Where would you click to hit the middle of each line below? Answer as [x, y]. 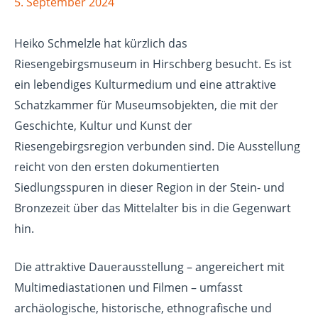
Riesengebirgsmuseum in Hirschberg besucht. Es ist [153, 64]
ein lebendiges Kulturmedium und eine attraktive [145, 84]
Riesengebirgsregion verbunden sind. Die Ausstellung [157, 146]
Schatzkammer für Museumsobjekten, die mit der [146, 105]
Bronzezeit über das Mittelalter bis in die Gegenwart [153, 208]
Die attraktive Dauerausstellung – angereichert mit [149, 267]
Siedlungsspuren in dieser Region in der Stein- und [149, 187]
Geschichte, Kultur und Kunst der [103, 125]
